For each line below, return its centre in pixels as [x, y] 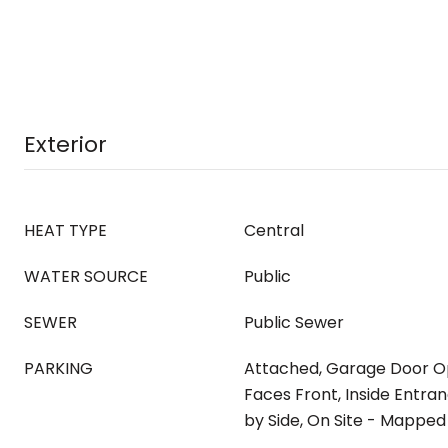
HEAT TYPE [65, 230]
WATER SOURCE [86, 276]
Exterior [65, 144]
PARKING [58, 368]
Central [274, 230]
